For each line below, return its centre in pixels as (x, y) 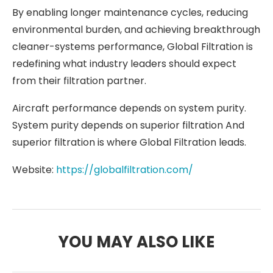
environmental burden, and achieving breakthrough (136, 29)
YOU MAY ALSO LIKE (136, 242)
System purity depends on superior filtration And (128, 125)
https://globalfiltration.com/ (125, 169)
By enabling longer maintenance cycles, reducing (130, 12)
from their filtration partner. (79, 80)
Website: (34, 169)
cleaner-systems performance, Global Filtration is (133, 46)
